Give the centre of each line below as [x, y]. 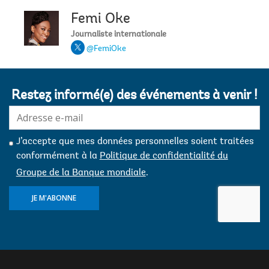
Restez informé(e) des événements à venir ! [134, 96]
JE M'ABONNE [54, 198]
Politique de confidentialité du [164, 156]
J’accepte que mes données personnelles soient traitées [135, 142]
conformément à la [58, 156]
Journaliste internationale [119, 35]
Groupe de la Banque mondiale [81, 173]
